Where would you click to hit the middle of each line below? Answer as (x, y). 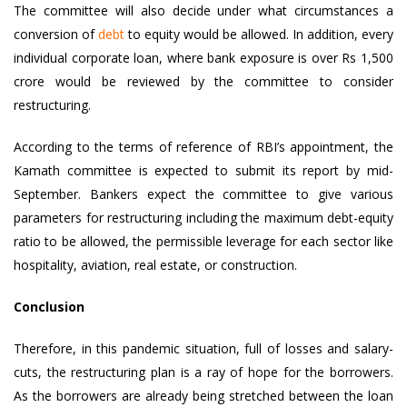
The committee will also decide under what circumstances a (203, 10)
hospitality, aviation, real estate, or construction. (155, 265)
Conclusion (49, 307)
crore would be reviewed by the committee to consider (203, 81)
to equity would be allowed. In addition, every (259, 34)
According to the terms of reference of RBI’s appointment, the (203, 147)
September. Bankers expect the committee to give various (203, 194)
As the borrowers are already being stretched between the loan (203, 396)
